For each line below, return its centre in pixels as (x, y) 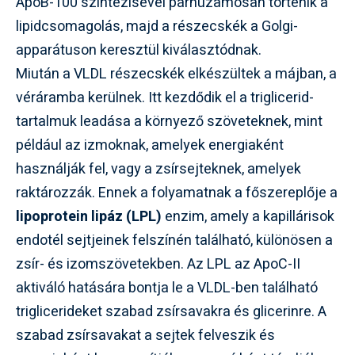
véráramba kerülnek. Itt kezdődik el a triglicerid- (165, 98)
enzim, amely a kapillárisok (248, 217)
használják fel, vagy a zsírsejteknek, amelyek (158, 169)
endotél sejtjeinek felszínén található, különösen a (174, 240)
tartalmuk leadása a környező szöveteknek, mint (169, 122)
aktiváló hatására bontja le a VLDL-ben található (167, 288)
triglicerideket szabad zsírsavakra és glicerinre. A (171, 312)
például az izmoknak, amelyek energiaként (150, 145)
